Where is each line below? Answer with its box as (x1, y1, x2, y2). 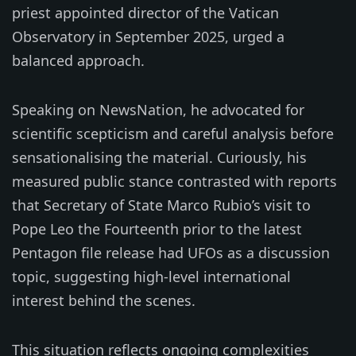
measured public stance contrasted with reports (12, 171, 337, 191)
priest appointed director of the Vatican (12, 2, 279, 22)
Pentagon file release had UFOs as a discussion (12, 242, 330, 262)
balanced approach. (12, 50, 145, 70)
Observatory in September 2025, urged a (12, 26, 284, 46)
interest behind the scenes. (12, 290, 195, 310)
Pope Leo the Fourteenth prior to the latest (12, 219, 302, 238)
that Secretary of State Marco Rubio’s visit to (12, 195, 311, 215)
